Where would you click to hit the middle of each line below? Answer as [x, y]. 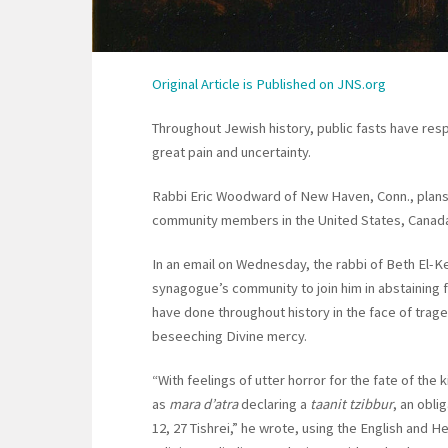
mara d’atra [203, 404]
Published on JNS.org [321, 84]
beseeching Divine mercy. [229, 336]
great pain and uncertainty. [231, 152]
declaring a [274, 404]
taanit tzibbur [351, 404]
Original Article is [204, 84]
